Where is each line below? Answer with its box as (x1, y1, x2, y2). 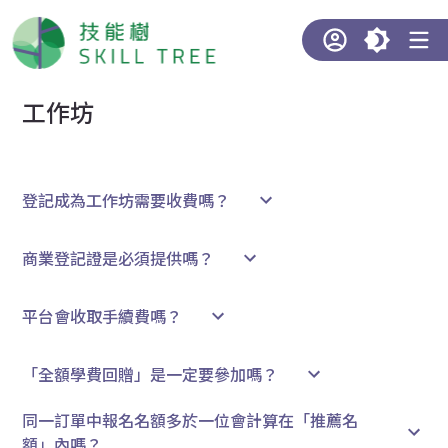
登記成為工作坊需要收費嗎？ (22, 188, 231, 212)
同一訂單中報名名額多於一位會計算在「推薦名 (22, 408, 359, 432)
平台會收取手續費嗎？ (22, 304, 183, 328)
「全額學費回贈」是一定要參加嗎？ (22, 362, 279, 386)
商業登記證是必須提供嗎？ (22, 246, 215, 270)
